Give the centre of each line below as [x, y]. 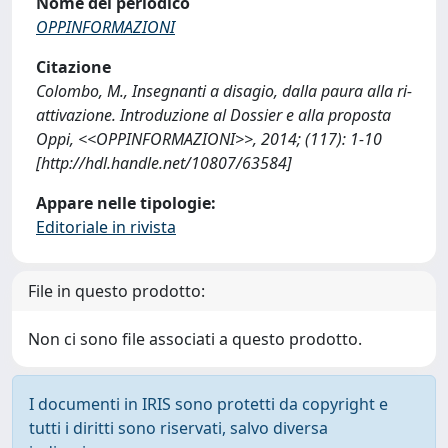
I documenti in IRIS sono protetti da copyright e [208, 404]
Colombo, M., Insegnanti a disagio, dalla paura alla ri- [224, 91]
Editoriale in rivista [106, 227]
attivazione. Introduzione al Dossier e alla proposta [213, 115]
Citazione [73, 67]
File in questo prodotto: [116, 291]
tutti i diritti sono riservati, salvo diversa [178, 428]
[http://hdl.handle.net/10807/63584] [164, 163]
